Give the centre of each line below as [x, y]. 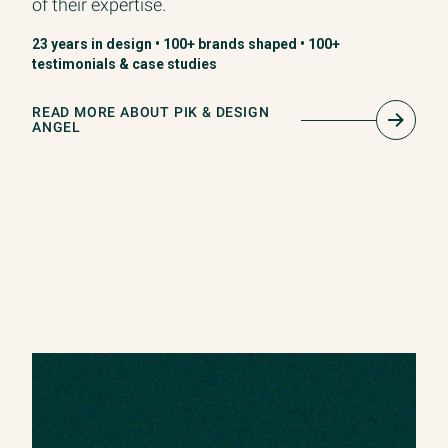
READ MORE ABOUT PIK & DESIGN [151, 112]
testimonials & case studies [124, 64]
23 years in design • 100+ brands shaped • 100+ [186, 44]
